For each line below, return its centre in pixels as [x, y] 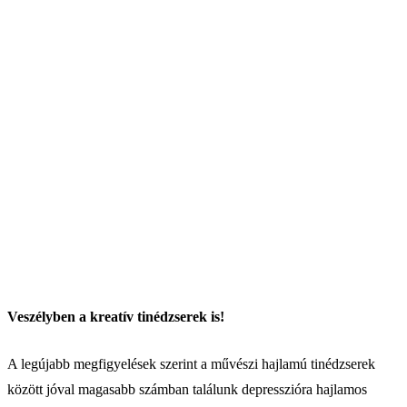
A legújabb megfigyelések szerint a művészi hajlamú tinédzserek [191, 363]
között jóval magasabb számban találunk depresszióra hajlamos [187, 389]
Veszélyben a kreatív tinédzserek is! [116, 316]
